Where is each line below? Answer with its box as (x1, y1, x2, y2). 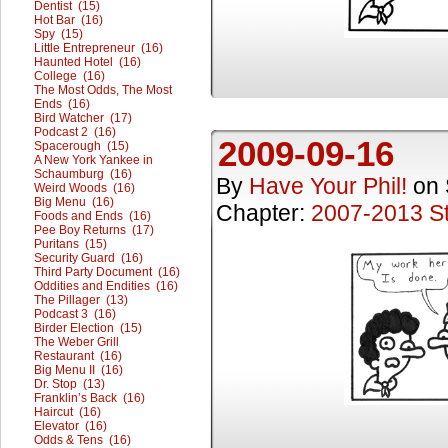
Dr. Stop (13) (34, 377, 105, 391)
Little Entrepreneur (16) (34, 41, 163, 55)
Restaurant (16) (34, 349, 122, 363)
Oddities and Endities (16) (34, 279, 178, 293)
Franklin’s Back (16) (34, 391, 145, 405)
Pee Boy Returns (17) (34, 223, 154, 237)
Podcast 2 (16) (34, 125, 116, 139)
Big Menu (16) (34, 195, 114, 209)
